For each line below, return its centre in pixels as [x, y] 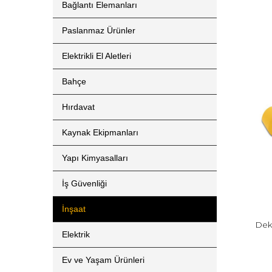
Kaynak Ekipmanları [100, 132]
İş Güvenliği [84, 183]
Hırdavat [78, 107]
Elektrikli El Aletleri [97, 56]
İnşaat [74, 209]
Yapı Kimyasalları [95, 158]
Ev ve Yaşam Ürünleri [103, 260]
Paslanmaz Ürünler [99, 30]
